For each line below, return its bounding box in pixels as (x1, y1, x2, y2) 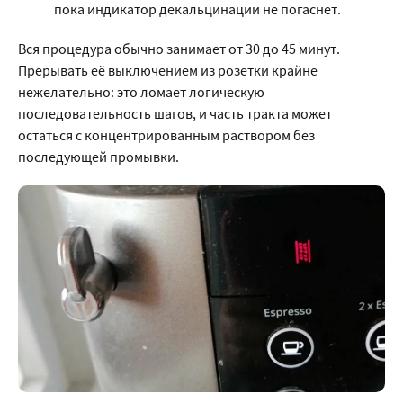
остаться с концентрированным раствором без (18, 126, 315, 144)
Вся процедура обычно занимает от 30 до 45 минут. (18, 40, 340, 58)
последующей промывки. (18, 148, 179, 166)
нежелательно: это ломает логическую (18, 83, 264, 101)
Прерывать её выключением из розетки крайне (18, 61, 318, 79)
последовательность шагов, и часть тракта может (18, 104, 332, 122)
